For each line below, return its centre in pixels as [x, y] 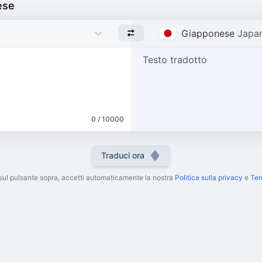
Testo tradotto [175, 59]
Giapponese [208, 33]
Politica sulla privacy [208, 177]
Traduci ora [123, 155]
